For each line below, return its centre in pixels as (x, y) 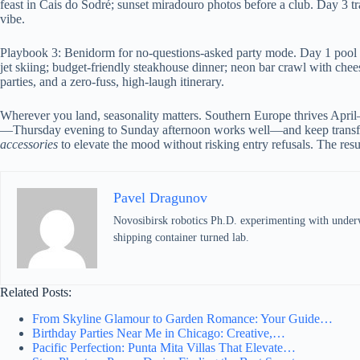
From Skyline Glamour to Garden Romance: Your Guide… (182, 319)
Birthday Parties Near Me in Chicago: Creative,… (159, 333)
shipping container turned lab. (181, 238)
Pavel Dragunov (160, 198)
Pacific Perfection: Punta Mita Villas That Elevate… (164, 348)
